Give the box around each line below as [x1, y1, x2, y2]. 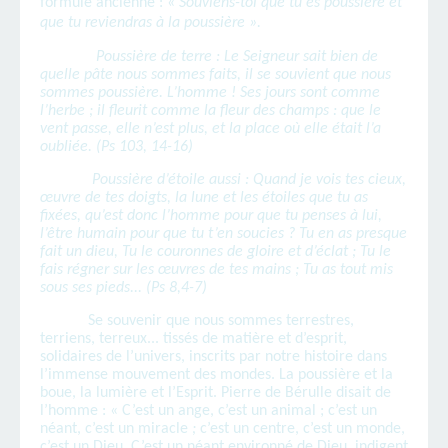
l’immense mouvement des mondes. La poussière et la [40, 367, 393, 384]
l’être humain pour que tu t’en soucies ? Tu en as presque [40, 226, 407, 243]
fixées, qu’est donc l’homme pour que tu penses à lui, [40, 208, 382, 225]
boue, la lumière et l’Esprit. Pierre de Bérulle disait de [40, 385, 391, 402]
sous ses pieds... [40, 280, 146, 297]
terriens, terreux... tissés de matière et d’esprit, [40, 331, 347, 348]
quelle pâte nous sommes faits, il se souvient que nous [40, 67, 391, 84]
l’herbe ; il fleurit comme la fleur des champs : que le [40, 103, 381, 120]
